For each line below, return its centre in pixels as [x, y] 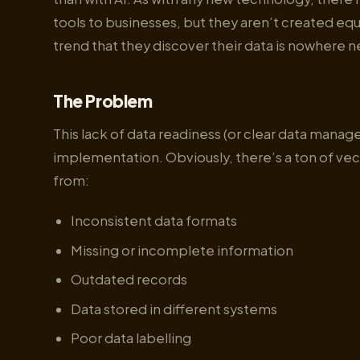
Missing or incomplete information [182, 250]
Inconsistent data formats [153, 221]
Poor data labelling [131, 338]
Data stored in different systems [174, 309]
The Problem [103, 101]
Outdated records [129, 280]
